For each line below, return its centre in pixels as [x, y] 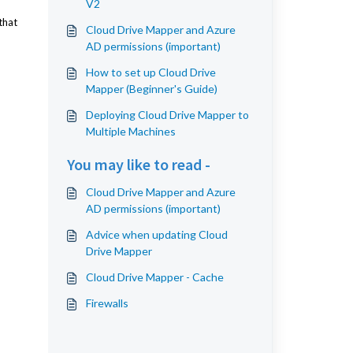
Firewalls [107, 303]
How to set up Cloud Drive [150, 72]
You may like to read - [138, 164]
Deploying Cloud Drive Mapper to [167, 115]
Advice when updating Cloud [156, 234]
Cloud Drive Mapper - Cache [154, 277]
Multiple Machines [130, 131]
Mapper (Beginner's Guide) [151, 89]
